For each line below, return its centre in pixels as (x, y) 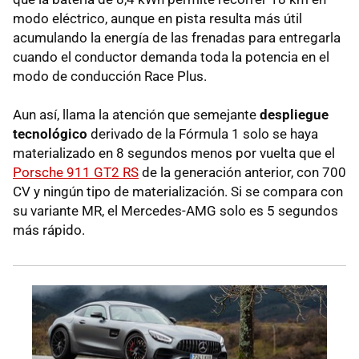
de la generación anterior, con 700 (242, 173)
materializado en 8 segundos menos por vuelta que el (174, 153)
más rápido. (49, 230)
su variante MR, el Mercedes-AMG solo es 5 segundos (175, 211)
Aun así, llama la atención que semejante (136, 115)
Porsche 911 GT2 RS (76, 173)
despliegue (294, 115)
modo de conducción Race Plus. (110, 77)
